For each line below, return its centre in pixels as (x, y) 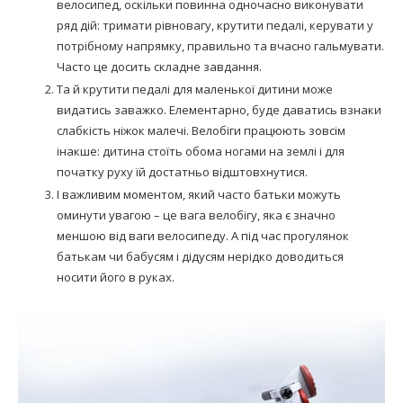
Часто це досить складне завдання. (159, 66)
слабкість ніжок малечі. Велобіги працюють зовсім (201, 130)
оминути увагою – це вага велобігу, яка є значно (196, 215)
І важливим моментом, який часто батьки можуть (199, 194)
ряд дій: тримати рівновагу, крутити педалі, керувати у (215, 25)
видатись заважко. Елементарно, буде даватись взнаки (219, 109)
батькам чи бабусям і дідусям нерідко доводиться (200, 256)
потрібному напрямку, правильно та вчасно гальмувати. (220, 45)
